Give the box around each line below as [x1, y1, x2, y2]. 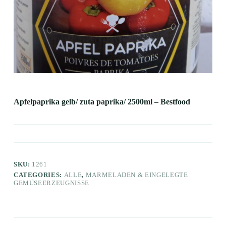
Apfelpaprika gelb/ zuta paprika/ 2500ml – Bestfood [13, 97, 190, 106]
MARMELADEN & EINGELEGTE [85, 171, 188, 179]
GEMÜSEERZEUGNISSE [13, 179, 89, 187]
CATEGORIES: [13, 171, 64, 179]
